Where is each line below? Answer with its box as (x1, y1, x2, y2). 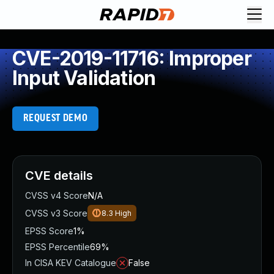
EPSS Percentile (25, 242, 90, 252)
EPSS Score (25, 226, 73, 236)
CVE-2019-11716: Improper (12, 46, 251, 70)
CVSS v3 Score (25, 208, 87, 218)
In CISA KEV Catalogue (25, 257, 116, 268)
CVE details (25, 168, 93, 183)
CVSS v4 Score (25, 190, 88, 201)
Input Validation (12, 66, 156, 90)
